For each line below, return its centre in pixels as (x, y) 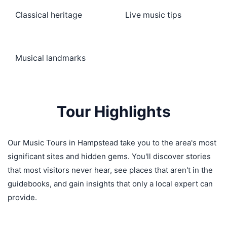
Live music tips (153, 15)
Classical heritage (49, 15)
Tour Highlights (113, 111)
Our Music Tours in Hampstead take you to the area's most (112, 143)
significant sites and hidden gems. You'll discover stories (109, 156)
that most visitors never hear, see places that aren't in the (110, 170)
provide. (22, 197)
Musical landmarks (50, 58)
